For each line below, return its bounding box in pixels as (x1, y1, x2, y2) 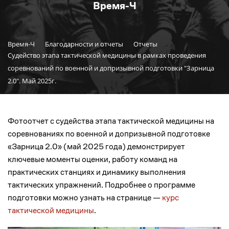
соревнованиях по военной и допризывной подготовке (8, 128, 210, 139)
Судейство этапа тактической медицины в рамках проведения (8, 51, 206, 60)
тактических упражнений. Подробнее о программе (8, 179, 195, 190)
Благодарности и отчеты (45, 39, 123, 49)
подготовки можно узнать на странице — (8, 192, 162, 203)
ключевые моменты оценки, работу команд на (8, 154, 177, 165)
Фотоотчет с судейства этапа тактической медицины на (8, 116, 214, 126)
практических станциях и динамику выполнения (8, 167, 186, 177)
